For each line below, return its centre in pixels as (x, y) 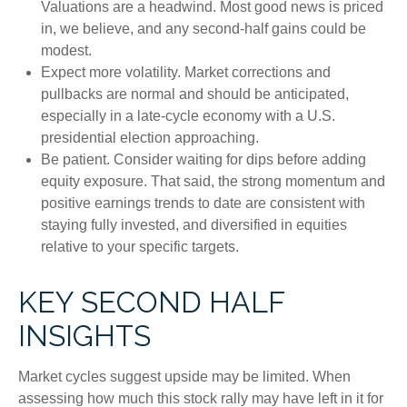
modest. (66, 50)
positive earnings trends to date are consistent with (203, 203)
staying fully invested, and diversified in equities (194, 225)
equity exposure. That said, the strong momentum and (213, 181)
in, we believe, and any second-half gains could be (203, 29)
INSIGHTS (84, 336)
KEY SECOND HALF (151, 302)
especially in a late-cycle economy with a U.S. (188, 116)
